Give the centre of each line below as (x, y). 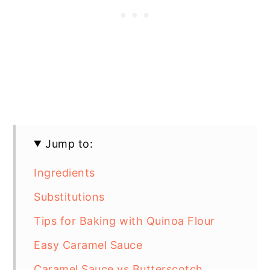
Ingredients (64, 172)
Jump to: (69, 143)
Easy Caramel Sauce (88, 245)
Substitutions (69, 196)
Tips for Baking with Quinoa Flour (124, 221)
